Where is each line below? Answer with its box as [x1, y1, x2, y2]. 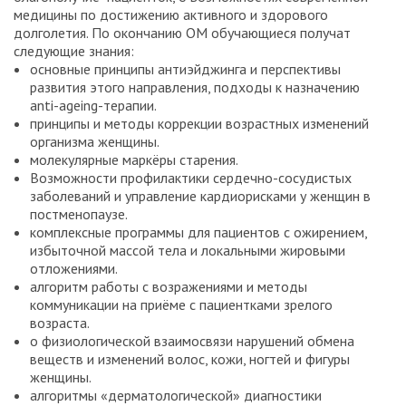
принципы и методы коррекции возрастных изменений [30, 114, 369, 133]
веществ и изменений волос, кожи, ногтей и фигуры [30, 350, 350, 369]
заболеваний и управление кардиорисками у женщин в [30, 187, 371, 206]
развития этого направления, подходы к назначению [30, 78, 360, 97]
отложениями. [30, 259, 118, 278]
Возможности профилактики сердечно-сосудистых [30, 169, 352, 188]
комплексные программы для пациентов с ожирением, [30, 223, 367, 242]
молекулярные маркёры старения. [30, 150, 238, 169]
